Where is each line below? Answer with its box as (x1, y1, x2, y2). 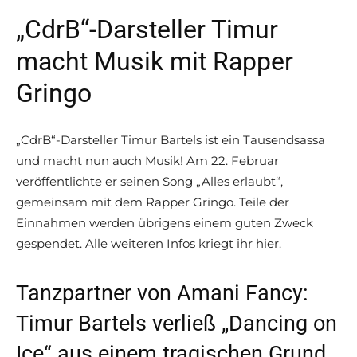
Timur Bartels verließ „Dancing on (16, 311, 337, 337)
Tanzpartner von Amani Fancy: (16, 280, 308, 307)
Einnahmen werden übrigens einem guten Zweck (16, 215, 313, 231)
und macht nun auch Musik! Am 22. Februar (16, 153, 279, 169)
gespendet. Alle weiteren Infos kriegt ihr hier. (16, 236, 281, 252)
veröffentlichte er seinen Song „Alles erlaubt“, (16, 174, 283, 190)
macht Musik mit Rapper (16, 46, 293, 77)
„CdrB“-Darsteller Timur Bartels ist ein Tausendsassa (16, 132, 325, 148)
